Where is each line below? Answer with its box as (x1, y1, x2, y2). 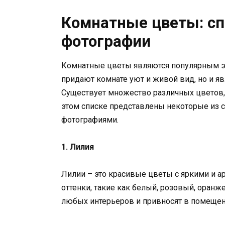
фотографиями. (61, 115, 119, 125)
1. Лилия (61, 142, 94, 152)
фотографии (61, 32, 151, 51)
